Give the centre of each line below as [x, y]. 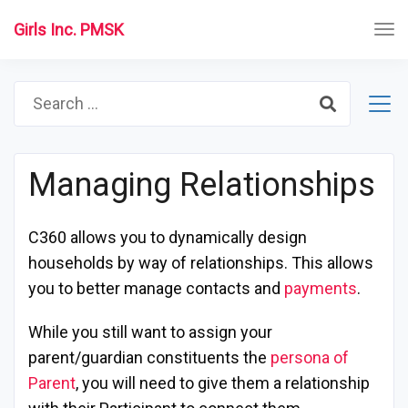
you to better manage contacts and [156, 288]
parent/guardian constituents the [149, 357]
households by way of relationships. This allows [201, 263]
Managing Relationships [202, 185]
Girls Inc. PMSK [69, 30]
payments [321, 288]
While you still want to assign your [150, 332]
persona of [310, 357]
